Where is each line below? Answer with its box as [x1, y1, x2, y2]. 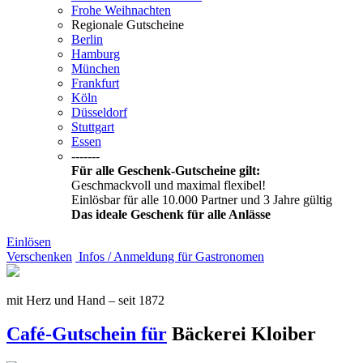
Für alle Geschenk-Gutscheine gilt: [71, 163, 260, 177]
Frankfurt [71, 75, 119, 90]
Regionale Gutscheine [71, 17, 184, 32]
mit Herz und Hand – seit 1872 [6, 293, 164, 307]
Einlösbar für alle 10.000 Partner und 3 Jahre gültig [71, 192, 332, 207]
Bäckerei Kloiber [167, 323, 316, 345]
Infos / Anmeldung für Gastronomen [75, 249, 264, 263]
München [71, 61, 120, 75]
